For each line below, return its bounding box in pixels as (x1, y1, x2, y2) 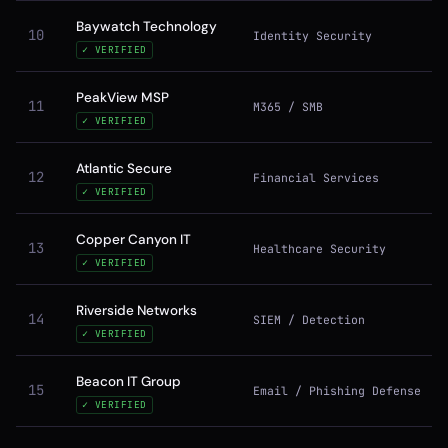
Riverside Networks (76, 302, 197, 319)
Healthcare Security (253, 241, 386, 256)
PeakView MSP (76, 89, 169, 106)
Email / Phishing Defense (253, 383, 421, 398)
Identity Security (253, 28, 372, 43)
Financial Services (253, 170, 379, 185)
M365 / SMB (253, 99, 323, 114)
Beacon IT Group (76, 373, 181, 390)
